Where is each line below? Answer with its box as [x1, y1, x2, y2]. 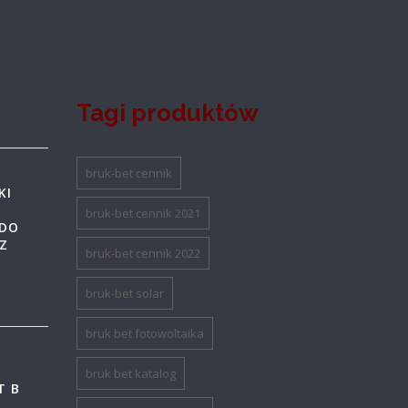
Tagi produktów [76, 99, 260, 127]
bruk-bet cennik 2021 [86, 205, 201, 222]
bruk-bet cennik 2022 [86, 245, 201, 262]
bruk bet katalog [86, 365, 177, 382]
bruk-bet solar [86, 285, 165, 302]
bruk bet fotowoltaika [86, 325, 205, 342]
